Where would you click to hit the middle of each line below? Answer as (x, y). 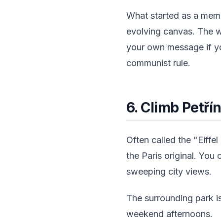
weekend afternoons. (169, 214)
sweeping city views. (169, 171)
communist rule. (158, 63)
